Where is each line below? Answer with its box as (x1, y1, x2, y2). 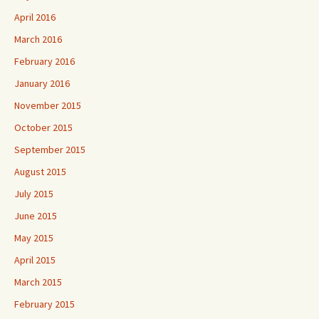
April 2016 (14, 11, 56, 23)
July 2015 (14, 187, 53, 200)
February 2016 (14, 55, 75, 68)
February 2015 (14, 298, 75, 310)
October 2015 (14, 121, 73, 134)
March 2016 (14, 33, 62, 46)
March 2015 (14, 276, 62, 288)
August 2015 (14, 165, 66, 178)
